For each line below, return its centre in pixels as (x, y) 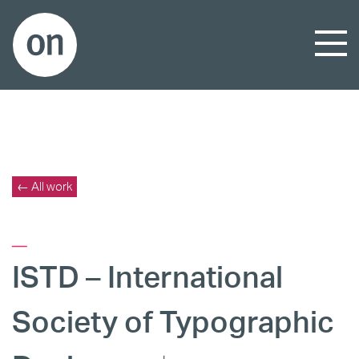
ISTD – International (147, 276)
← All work (44, 186)
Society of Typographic (173, 321)
